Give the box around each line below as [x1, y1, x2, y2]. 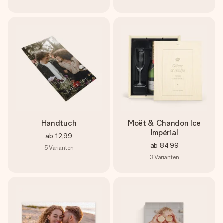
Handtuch [41, 118, 77, 128]
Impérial [150, 128, 178, 137]
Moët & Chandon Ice [127, 118, 201, 128]
